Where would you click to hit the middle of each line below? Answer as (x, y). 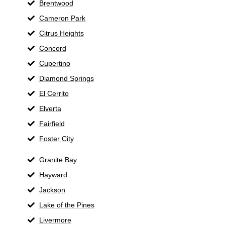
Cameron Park (62, 18)
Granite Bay (58, 159)
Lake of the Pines (67, 205)
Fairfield (52, 123)
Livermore (55, 220)
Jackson (52, 190)
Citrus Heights (61, 33)
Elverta (50, 108)
